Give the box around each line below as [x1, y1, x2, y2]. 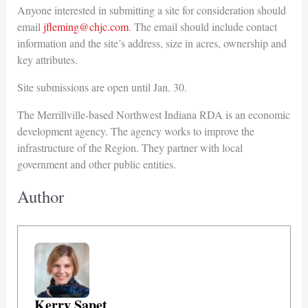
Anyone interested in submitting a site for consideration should [16, 2, 286, 17]
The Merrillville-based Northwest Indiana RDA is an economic [16, 107, 290, 122]
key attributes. [16, 52, 78, 67]
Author [16, 184, 64, 208]
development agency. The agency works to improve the [16, 123, 254, 138]
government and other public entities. [16, 156, 176, 171]
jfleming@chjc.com [43, 19, 129, 34]
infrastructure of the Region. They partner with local [16, 140, 243, 155]
